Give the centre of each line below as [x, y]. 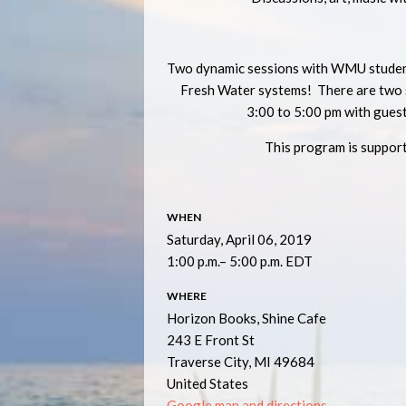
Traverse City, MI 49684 [241, 362]
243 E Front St [211, 340]
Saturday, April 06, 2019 [239, 239]
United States [208, 383]
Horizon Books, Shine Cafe [246, 318]
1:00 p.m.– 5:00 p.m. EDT [240, 261]
